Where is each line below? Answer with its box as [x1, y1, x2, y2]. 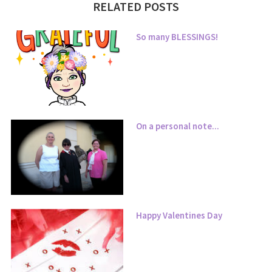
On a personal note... [136, 120, 219, 132]
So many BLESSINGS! [136, 31, 218, 43]
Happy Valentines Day [136, 209, 222, 221]
